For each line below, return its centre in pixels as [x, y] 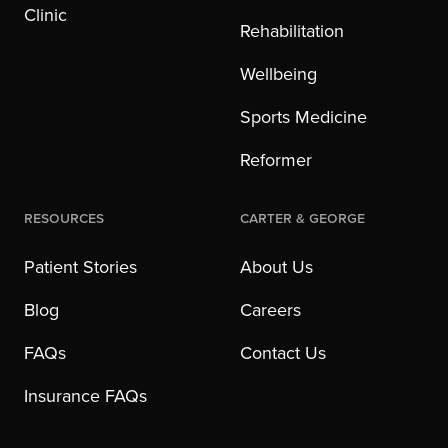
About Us [276, 266]
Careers [270, 309]
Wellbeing [278, 73]
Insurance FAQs [85, 395]
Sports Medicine [303, 116]
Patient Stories [80, 266]
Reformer [276, 159]
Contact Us [283, 352]
